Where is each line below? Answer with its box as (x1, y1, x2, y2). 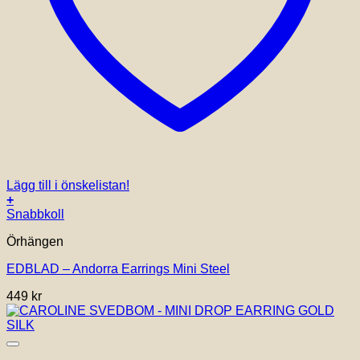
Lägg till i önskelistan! (6, 178, 129, 193)
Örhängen (6, 235, 63, 249)
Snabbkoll (6, 207, 64, 222)
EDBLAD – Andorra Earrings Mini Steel (6, 262, 230, 276)
